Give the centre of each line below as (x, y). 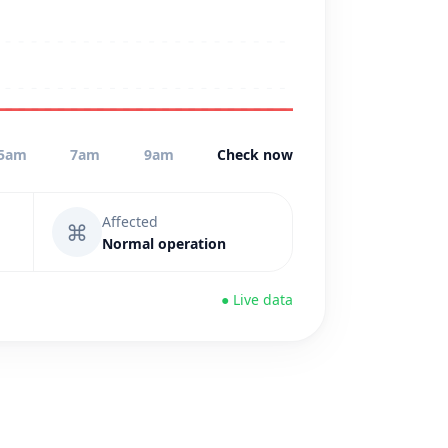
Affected (130, 221)
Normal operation (164, 243)
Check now (255, 154)
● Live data (257, 299)
